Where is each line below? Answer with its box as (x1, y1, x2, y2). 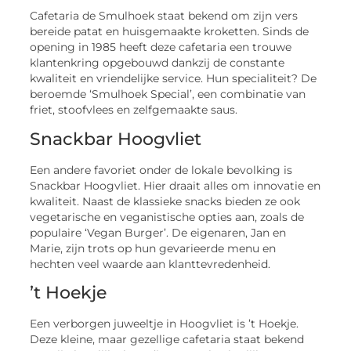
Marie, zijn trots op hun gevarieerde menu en (30, 241, 277, 255)
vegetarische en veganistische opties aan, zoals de (30, 210, 305, 223)
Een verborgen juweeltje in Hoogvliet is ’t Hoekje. (30, 317, 299, 331)
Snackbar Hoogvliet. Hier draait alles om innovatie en (30, 179, 321, 192)
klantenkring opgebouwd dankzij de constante (30, 56, 285, 70)
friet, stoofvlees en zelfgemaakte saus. (30, 103, 238, 117)
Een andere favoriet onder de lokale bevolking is (30, 163, 293, 176)
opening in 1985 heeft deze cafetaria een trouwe (30, 41, 292, 54)
